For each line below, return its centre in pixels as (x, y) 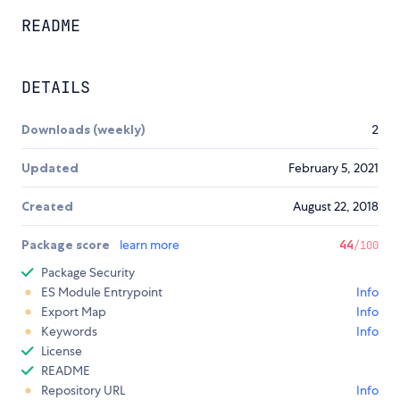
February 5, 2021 (333, 168)
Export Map (74, 312)
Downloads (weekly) (83, 130)
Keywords (69, 332)
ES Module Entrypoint (102, 292)
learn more (150, 245)
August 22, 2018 (336, 207)
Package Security (88, 273)
